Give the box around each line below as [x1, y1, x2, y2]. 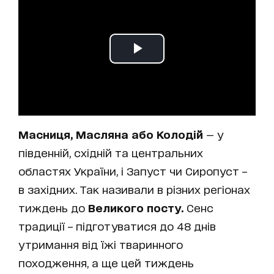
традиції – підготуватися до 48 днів [18, 219, 216, 232]
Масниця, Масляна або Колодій [18, 127, 206, 140]
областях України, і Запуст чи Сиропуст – [18, 164, 247, 177]
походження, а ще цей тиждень [18, 256, 194, 268]
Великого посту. [88, 201, 187, 213]
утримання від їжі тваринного [18, 237, 183, 250]
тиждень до [18, 201, 88, 213]
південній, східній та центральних [18, 146, 203, 158]
